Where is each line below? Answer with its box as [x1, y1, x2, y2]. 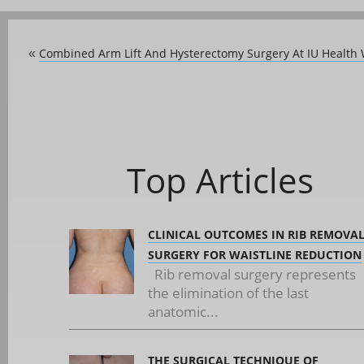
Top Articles [126, 157, 314, 203]
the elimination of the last [148, 284, 309, 302]
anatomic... [148, 302, 219, 321]
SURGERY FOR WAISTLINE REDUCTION [148, 247, 362, 262]
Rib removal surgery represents [148, 265, 356, 284]
